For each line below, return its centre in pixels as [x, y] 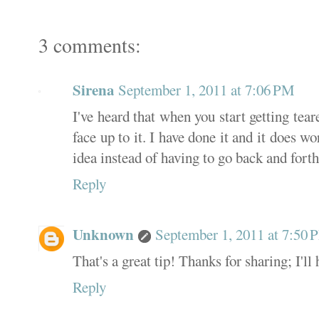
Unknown [103, 234]
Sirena [93, 90]
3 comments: [90, 46]
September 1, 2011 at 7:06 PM [206, 90]
